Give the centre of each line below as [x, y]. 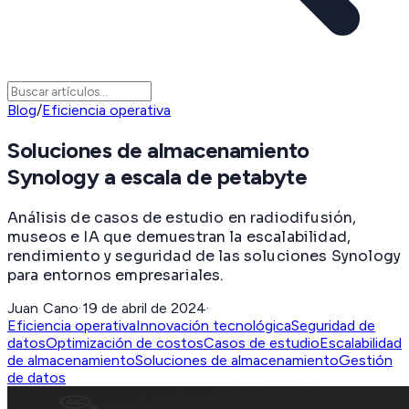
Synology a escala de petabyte [157, 177]
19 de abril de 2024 [144, 308]
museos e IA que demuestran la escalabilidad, [179, 236]
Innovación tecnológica [214, 325]
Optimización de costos [125, 342]
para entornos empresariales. [116, 275]
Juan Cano [43, 308]
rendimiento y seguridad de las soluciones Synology [204, 256]
